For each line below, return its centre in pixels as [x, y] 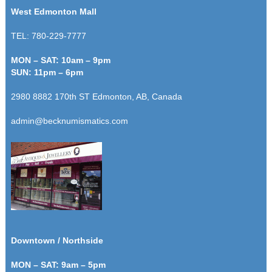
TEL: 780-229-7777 [48, 36]
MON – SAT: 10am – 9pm [60, 60]
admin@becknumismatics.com [69, 121]
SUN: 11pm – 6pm [47, 72]
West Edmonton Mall [53, 11]
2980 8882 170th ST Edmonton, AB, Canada [96, 96]
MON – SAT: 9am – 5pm [58, 264]
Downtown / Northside [57, 240]
